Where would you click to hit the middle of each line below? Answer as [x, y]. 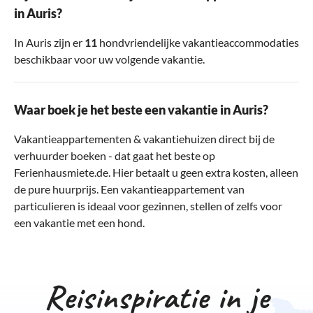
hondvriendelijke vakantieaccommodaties [198, 42]
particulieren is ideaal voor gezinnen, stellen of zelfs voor [148, 205]
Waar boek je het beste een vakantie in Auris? [141, 109]
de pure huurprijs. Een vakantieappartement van [129, 189]
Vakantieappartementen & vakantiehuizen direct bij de [144, 138]
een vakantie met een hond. [79, 222]
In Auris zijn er [49, 42]
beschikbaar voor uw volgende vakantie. [109, 59]
